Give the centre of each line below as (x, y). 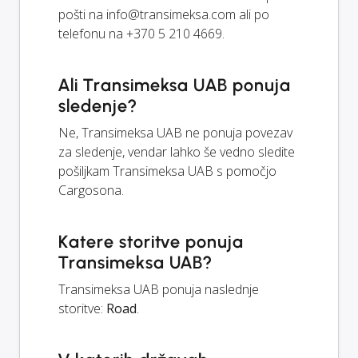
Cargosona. (91, 191)
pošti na (82, 15)
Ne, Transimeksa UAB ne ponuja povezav (175, 133)
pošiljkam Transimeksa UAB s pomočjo (167, 171)
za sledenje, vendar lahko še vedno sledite (177, 152)
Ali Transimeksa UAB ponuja (175, 86)
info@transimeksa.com (171, 15)
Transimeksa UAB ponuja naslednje (159, 290)
